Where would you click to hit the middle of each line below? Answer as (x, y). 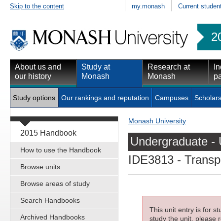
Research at (169, 67)
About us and (38, 67)
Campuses (172, 97)
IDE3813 (151, 160)
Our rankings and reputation (105, 97)
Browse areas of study (55, 183)
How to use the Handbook (61, 150)
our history (33, 76)
